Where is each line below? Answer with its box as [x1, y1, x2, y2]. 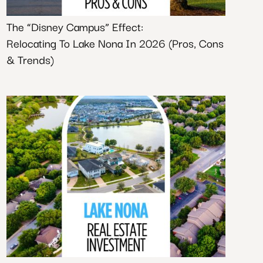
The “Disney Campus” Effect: [6, 18, 143, 35]
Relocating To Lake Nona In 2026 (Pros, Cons [6, 34, 224, 52]
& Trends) [6, 50, 54, 68]
